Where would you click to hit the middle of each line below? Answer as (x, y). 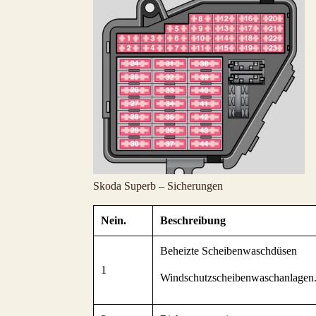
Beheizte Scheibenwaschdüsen (229, 251)
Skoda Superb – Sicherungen (158, 186)
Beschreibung (193, 220)
